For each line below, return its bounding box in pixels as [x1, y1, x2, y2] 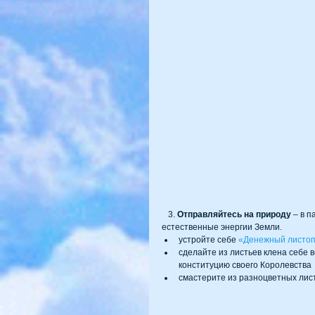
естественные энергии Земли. [162, 222, 284, 233]
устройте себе [179, 235, 238, 245]
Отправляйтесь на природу [177, 210, 291, 220]
